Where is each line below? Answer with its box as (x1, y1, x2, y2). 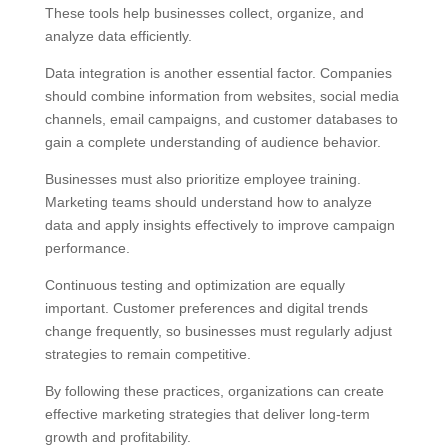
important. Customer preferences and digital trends (44, 300, 368, 317)
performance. (44, 240, 130, 257)
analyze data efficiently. (44, 28, 192, 45)
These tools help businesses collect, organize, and (44, 5, 364, 22)
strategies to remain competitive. (44, 346, 251, 363)
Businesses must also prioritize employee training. (44, 171, 361, 188)
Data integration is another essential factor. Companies (44, 65, 392, 82)
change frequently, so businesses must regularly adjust (44, 323, 392, 340)
